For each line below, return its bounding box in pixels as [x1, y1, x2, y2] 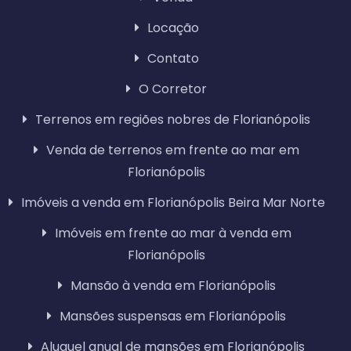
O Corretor [139, 80, 208, 98]
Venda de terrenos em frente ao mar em [46, 141, 300, 159]
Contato [147, 49, 199, 67]
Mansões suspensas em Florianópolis [60, 307, 287, 325]
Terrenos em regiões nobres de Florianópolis [35, 110, 311, 128]
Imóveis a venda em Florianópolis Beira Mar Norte [20, 194, 325, 212]
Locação [147, 19, 199, 37]
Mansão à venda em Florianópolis [70, 277, 276, 295]
